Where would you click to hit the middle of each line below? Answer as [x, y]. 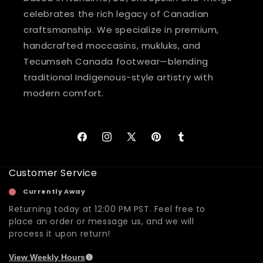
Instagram [123, 143]
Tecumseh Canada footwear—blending [116, 62]
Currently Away [54, 192]
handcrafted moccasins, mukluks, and [112, 46]
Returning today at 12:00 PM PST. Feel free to [107, 209]
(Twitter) [145, 158]
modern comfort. [64, 93]
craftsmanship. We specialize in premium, [122, 30]
